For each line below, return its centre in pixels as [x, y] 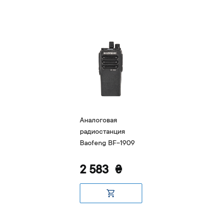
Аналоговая [98, 121]
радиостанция [102, 132]
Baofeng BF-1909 [107, 143]
